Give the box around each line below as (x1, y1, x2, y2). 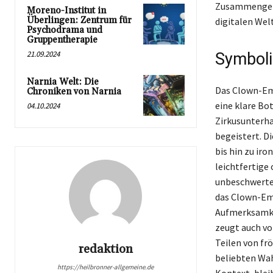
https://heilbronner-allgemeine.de (57, 262, 154, 271)
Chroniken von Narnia (27, 85, 121, 97)
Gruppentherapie (27, 34, 97, 46)
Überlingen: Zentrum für (27, 14, 132, 26)
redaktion (78, 241, 133, 257)
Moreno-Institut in (27, 4, 106, 16)
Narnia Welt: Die (27, 76, 99, 88)
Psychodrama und (27, 24, 102, 36)
